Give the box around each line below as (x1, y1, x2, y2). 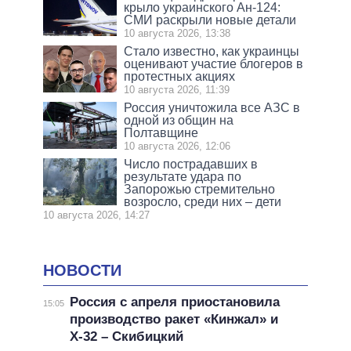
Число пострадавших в (124, 157, 259, 171)
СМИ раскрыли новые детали (124, 13, 297, 27)
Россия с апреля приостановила (69, 295, 280, 310)
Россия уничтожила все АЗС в (124, 100, 301, 114)
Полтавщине (124, 125, 199, 139)
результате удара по (124, 169, 242, 183)
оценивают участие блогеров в (124, 56, 304, 71)
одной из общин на (124, 113, 234, 127)
